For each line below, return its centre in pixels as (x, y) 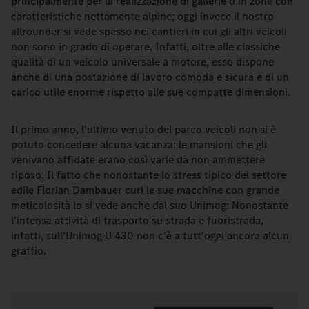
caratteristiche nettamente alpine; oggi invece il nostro (142, 16)
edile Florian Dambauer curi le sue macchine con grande (145, 190)
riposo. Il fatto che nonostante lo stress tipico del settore (149, 175)
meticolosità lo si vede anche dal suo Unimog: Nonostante (150, 205)
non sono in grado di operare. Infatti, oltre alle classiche (146, 47)
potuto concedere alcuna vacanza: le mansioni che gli (139, 144)
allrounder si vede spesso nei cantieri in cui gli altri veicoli (149, 31)
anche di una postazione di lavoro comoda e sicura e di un (150, 77)
